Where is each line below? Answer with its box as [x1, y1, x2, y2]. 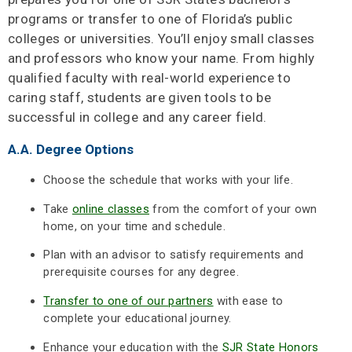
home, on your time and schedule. [43, 218, 225, 233]
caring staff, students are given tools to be [8, 89, 272, 105]
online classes [71, 201, 150, 216]
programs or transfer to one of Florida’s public [8, 10, 293, 27]
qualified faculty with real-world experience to [8, 69, 291, 86]
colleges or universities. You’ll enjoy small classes [8, 30, 315, 46]
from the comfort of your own [149, 201, 317, 216]
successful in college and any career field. [8, 108, 267, 125]
